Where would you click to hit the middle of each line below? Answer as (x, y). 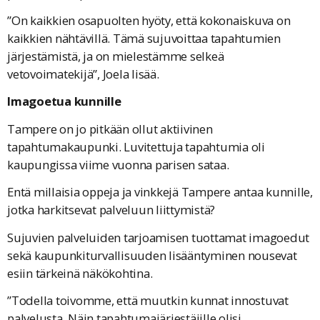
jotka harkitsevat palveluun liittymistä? (111, 210)
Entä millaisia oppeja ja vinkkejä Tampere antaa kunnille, (160, 192)
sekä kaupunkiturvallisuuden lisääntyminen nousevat (152, 255)
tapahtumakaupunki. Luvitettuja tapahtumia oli (136, 146)
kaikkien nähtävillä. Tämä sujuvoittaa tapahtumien (144, 38)
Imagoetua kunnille (64, 101)
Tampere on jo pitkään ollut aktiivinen (110, 129)
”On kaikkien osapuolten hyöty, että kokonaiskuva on (149, 20)
